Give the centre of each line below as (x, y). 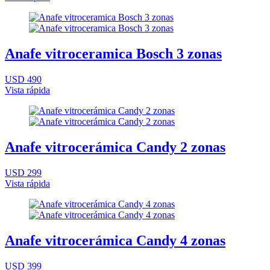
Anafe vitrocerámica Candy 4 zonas (115, 240)
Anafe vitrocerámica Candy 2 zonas (115, 147)
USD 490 (23, 79)
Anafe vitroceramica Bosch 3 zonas (113, 54)
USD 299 (23, 172)
